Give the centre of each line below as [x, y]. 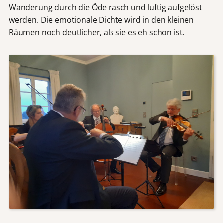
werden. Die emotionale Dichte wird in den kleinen [101, 20]
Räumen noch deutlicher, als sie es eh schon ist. [97, 33]
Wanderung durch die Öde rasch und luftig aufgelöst [105, 8]
